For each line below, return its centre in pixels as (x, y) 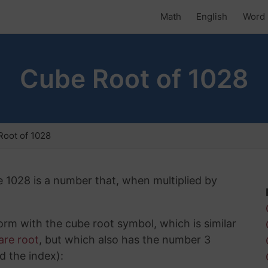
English (212, 16)
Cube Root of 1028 (134, 79)
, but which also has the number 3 (125, 239)
